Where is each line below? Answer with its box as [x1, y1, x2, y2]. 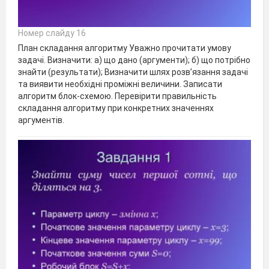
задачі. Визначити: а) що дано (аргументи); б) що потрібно [18, 55, 250, 65]
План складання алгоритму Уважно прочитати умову [18, 43, 231, 53]
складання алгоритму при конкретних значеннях [18, 103, 214, 113]
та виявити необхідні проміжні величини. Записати [18, 79, 222, 89]
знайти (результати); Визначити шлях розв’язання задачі [18, 67, 248, 77]
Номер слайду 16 [18, 28, 86, 38]
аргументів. [18, 115, 64, 125]
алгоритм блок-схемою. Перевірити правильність [18, 91, 217, 101]
